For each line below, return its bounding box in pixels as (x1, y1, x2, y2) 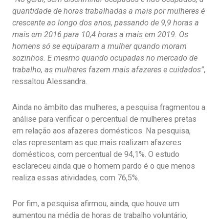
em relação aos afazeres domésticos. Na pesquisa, (12, 126, 191, 136)
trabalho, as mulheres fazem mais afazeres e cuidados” (12, 65, 204, 75)
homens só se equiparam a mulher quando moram (12, 42, 187, 51)
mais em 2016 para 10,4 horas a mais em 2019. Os (12, 30, 188, 40)
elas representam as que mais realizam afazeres (12, 138, 181, 148)
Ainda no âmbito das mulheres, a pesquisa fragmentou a (12, 103, 205, 112)
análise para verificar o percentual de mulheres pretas (12, 114, 197, 124)
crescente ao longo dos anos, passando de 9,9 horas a (12, 18, 199, 28)
